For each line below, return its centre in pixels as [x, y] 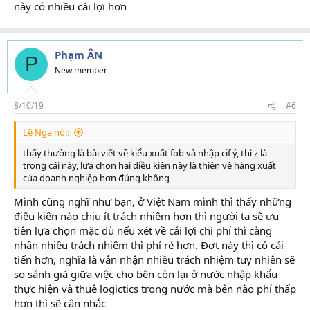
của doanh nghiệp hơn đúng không [96, 178]
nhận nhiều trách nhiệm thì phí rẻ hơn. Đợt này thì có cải [149, 245]
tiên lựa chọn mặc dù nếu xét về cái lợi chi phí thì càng [143, 230]
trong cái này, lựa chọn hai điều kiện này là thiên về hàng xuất [149, 165]
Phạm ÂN [79, 54]
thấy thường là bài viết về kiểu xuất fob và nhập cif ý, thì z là [145, 153]
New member [81, 70]
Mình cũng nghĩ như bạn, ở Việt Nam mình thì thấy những [153, 201]
